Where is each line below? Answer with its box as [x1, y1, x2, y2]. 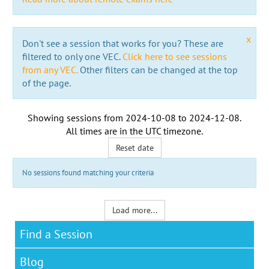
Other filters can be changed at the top [77, 63, 238, 76]
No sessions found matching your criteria [22, 167, 154, 178]
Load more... [112, 204, 157, 216]
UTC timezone [145, 124, 201, 137]
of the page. [22, 76, 71, 89]
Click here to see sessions [122, 50, 227, 62]
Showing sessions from [28, 111, 125, 124]
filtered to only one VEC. [22, 50, 122, 62]
